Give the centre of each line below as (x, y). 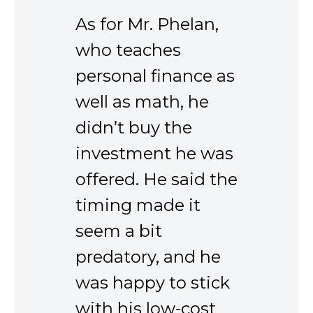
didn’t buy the (134, 127)
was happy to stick (153, 282)
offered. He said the (156, 179)
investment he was (154, 153)
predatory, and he (148, 256)
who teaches (128, 50)
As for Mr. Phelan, (147, 24)
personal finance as (155, 75)
